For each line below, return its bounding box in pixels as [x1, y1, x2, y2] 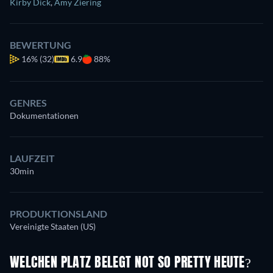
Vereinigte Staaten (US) [10, 221, 96, 232]
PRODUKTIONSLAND [10, 207, 107, 219]
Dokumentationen [10, 110, 79, 121]
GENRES [10, 96, 47, 108]
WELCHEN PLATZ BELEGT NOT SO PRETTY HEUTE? [10, 256, 252, 270]
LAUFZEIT [10, 152, 55, 164]
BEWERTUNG [10, 38, 71, 51]
